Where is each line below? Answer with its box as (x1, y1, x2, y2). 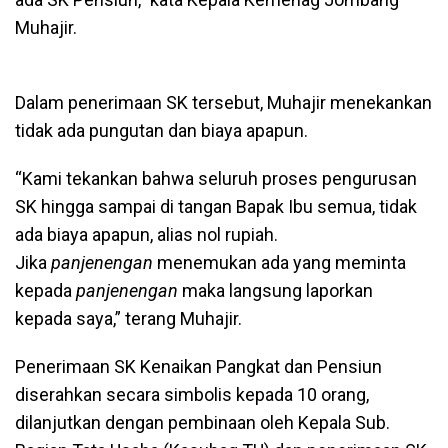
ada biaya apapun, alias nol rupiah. (15, 223, 278, 245)
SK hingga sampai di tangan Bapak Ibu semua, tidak (15, 195, 417, 217)
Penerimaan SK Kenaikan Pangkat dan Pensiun (15, 355, 382, 377)
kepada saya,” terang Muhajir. (15, 307, 242, 329)
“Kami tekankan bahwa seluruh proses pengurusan (15, 167, 417, 189)
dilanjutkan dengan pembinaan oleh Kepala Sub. (15, 411, 390, 433)
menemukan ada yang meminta (157, 251, 406, 273)
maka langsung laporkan (182, 279, 373, 301)
